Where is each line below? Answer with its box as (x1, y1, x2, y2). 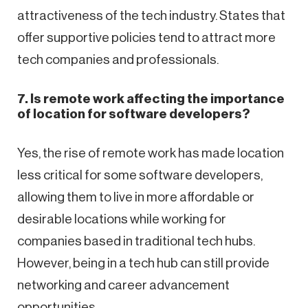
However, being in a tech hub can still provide (17, 256, 269, 269)
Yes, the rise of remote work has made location (17, 146, 284, 159)
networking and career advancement (17, 278, 230, 291)
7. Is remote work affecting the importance (17, 91, 285, 105)
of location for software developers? (17, 107, 250, 120)
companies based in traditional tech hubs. (17, 234, 255, 247)
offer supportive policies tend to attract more (17, 30, 276, 44)
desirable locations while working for (17, 212, 226, 225)
